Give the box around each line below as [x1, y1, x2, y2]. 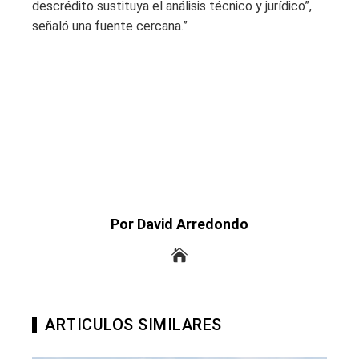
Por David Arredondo [111, 216, 248, 233]
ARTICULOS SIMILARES [45, 315, 222, 335]
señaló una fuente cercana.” [32, 18, 188, 34]
